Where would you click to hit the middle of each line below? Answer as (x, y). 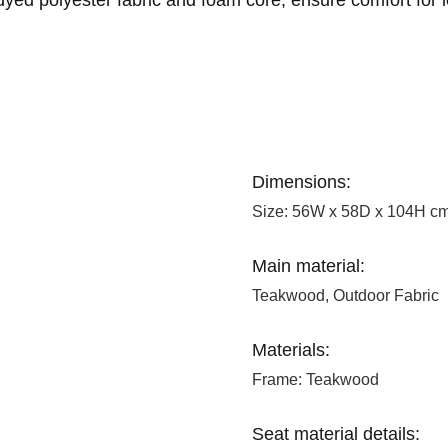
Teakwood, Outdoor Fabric (345, 296)
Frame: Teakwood (315, 380)
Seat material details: (336, 434)
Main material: (308, 266)
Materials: (291, 350)
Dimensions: (301, 182)
